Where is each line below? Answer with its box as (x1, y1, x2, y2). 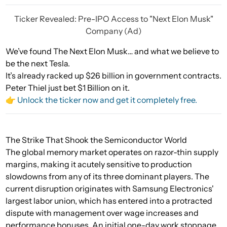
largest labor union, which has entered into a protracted (6, 196, 212, 206)
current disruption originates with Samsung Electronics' (6, 183, 214, 194)
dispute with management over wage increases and (6, 208, 199, 218)
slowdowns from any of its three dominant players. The (6, 171, 209, 182)
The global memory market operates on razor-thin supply (6, 147, 218, 158)
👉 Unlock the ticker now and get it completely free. (6, 95, 197, 105)
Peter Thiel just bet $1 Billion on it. (6, 83, 130, 93)
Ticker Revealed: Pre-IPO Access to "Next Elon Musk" (14, 14, 213, 24)
